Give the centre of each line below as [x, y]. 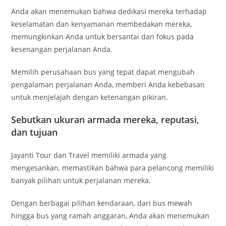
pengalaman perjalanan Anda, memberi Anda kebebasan [108, 84]
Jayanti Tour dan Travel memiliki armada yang [89, 155]
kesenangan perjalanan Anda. [62, 49]
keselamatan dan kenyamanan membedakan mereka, [102, 24]
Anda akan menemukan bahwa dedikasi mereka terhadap [109, 11]
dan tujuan [35, 132]
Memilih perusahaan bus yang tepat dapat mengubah [103, 72]
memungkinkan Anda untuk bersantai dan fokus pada [103, 37]
